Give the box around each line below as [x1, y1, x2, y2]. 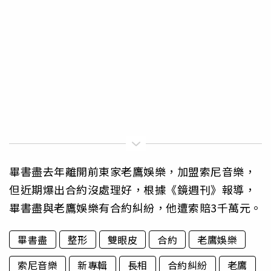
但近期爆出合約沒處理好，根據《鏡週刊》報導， [9, 181, 255, 197]
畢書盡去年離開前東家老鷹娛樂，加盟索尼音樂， [9, 163, 255, 179]
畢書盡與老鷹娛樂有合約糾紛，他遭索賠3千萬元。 [9, 199, 262, 215]
